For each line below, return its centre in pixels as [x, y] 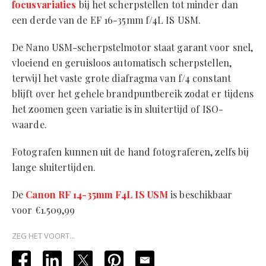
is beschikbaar [200, 195]
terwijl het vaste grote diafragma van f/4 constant [121, 78]
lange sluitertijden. [54, 167]
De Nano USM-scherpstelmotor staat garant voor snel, [133, 47]
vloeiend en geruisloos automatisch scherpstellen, [122, 63]
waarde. [29, 125]
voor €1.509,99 [44, 210]
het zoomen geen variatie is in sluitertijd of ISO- [118, 109]
